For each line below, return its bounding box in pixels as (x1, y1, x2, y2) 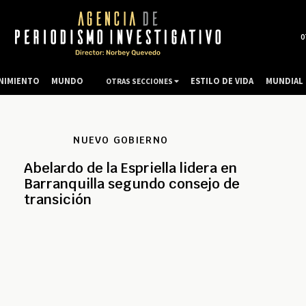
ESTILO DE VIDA (191, 75, 254, 86)
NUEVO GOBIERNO (73, 134, 169, 147)
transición (24, 191, 92, 209)
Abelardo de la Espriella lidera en (24, 159, 237, 178)
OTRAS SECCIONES (105, 76, 174, 86)
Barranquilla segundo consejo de (24, 175, 240, 193)
